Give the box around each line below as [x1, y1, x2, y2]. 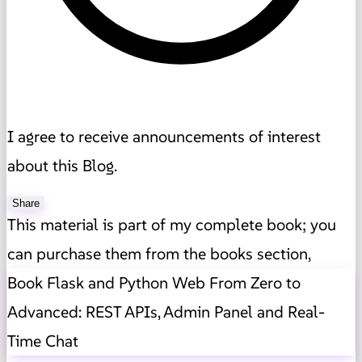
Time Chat [7, 330, 78, 352]
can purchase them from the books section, [7, 243, 311, 265]
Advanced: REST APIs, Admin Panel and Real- [7, 301, 325, 323]
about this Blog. [7, 155, 117, 177]
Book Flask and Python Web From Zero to [7, 272, 301, 294]
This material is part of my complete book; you [7, 214, 336, 236]
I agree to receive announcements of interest [7, 126, 321, 148]
